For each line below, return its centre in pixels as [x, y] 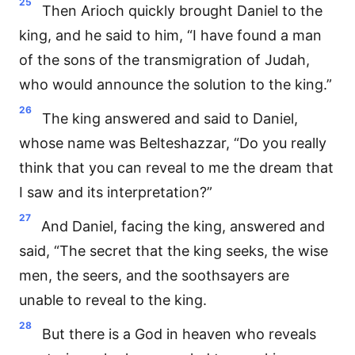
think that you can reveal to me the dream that [176, 168]
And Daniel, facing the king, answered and [183, 226]
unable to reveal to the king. [113, 300]
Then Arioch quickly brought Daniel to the [182, 11]
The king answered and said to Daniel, [170, 118]
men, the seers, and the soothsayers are [154, 275]
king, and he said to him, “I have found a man [170, 35]
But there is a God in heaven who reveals [179, 334]
